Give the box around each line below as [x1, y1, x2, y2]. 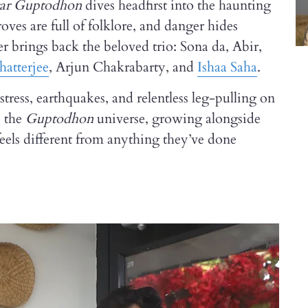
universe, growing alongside [93, 109, 261, 128]
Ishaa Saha [197, 58, 257, 76]
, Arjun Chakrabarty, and [49, 58, 197, 76]
